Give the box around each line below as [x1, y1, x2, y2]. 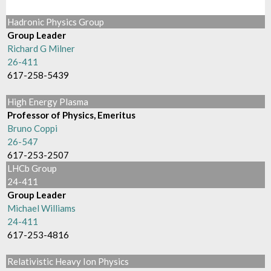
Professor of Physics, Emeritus [7, 109, 136, 120]
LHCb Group [7, 163, 57, 174]
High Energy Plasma [7, 96, 89, 107]
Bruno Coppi [7, 123, 58, 134]
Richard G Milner [7, 43, 76, 54]
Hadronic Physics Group [7, 16, 105, 27]
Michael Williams [7, 203, 76, 214]
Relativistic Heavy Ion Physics [7, 256, 129, 267]
